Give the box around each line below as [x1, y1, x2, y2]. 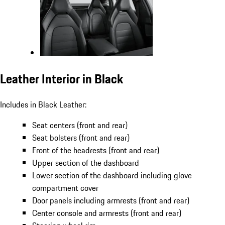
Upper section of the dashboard [32, 157, 139, 169]
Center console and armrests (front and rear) [32, 207, 181, 219]
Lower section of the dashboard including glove [32, 169, 192, 182]
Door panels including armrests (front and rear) [32, 194, 189, 207]
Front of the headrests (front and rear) [32, 144, 159, 157]
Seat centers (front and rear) [32, 119, 128, 132]
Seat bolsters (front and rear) [32, 132, 130, 144]
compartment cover [32, 182, 98, 194]
